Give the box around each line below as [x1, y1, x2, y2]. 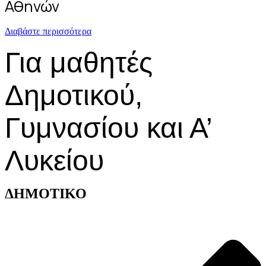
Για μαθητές [5, 46, 153, 78]
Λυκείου [5, 144, 104, 176]
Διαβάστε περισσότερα [5, 26, 91, 36]
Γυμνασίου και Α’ [5, 112, 211, 144]
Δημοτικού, [5, 79, 142, 111]
